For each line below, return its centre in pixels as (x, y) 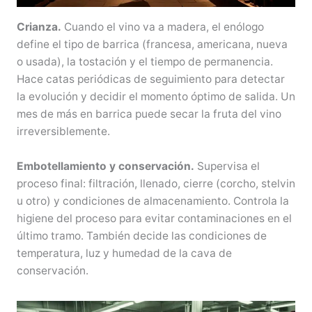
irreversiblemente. (63, 132)
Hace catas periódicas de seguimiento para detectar (150, 79)
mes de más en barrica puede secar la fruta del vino (149, 114)
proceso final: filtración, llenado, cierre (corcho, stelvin (156, 183)
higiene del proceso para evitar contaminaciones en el (154, 218)
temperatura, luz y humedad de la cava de (124, 253)
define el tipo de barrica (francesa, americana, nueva (152, 45)
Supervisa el (227, 166)
